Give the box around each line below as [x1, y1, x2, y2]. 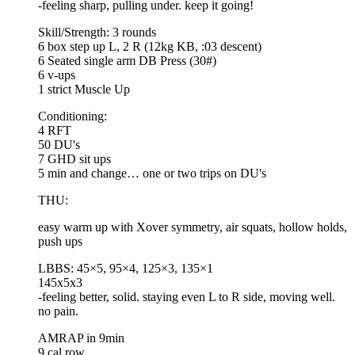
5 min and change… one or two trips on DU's [38, 166, 266, 180]
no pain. [38, 303, 78, 318]
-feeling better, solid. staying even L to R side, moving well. [38, 289, 335, 303]
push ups [38, 234, 82, 248]
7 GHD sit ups [38, 151, 111, 166]
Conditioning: [38, 109, 107, 123]
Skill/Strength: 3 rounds [38, 25, 156, 39]
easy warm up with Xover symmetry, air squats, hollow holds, [38, 219, 347, 234]
